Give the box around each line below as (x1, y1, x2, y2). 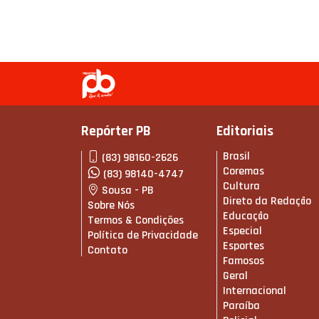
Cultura (223, 179, 260, 194)
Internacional (223, 283, 286, 299)
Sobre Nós (88, 198, 135, 214)
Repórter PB (81, 122, 151, 141)
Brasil (223, 149, 250, 164)
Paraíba (223, 298, 260, 314)
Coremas (223, 164, 264, 179)
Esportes (223, 239, 264, 254)
